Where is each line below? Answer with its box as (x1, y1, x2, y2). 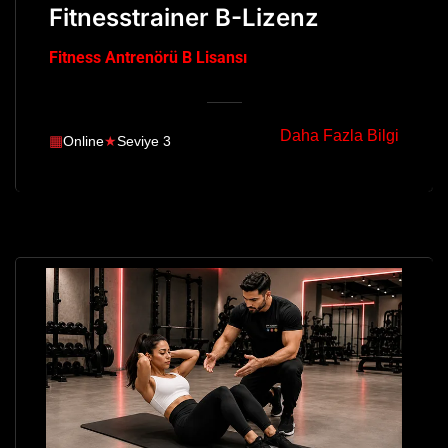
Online (63, 132, 104, 149)
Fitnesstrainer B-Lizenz (49, 3, 319, 33)
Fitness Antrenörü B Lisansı (49, 48, 247, 68)
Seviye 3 (117, 132, 171, 149)
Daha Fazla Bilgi (280, 127, 399, 145)
